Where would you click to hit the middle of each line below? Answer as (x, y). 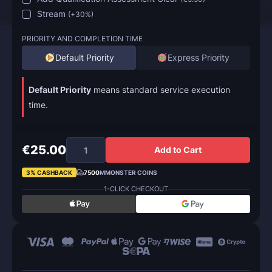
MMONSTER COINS (128, 173)
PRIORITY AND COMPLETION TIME (82, 39)
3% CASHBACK (49, 173)
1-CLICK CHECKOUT (136, 189)
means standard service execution (161, 90)
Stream (51, 14)
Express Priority (199, 58)
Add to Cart (178, 150)
